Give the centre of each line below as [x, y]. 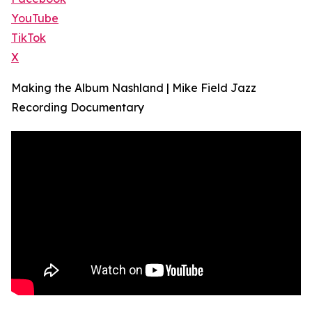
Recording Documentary [78, 108]
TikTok [29, 38]
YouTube [35, 18]
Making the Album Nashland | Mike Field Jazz [134, 88]
